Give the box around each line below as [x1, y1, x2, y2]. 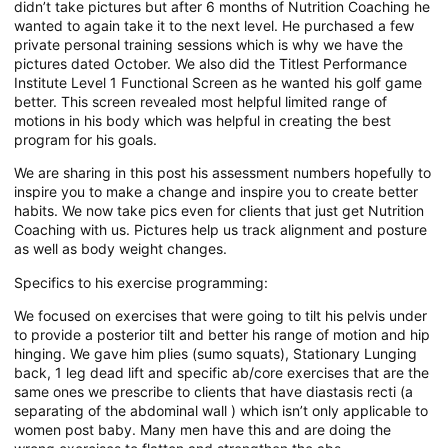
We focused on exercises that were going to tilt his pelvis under [14, 306, 427, 324]
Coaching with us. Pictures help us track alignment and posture [14, 221, 427, 239]
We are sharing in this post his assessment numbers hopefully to [14, 164, 431, 182]
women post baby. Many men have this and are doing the [14, 420, 391, 438]
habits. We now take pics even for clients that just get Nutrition [14, 202, 424, 220]
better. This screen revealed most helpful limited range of [14, 92, 387, 110]
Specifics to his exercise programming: [14, 273, 268, 291]
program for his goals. [14, 130, 157, 148]
